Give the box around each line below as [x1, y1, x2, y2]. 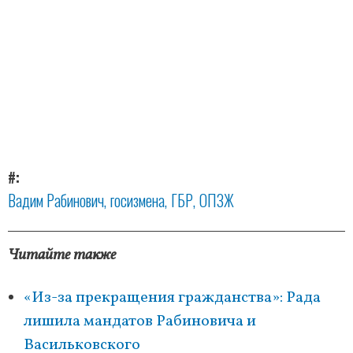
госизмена [110, 188, 165, 213]
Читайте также [8, 244, 116, 267]
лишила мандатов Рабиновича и [24, 310, 256, 333]
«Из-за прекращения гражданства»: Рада [24, 287, 321, 310]
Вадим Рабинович [8, 188, 104, 213]
